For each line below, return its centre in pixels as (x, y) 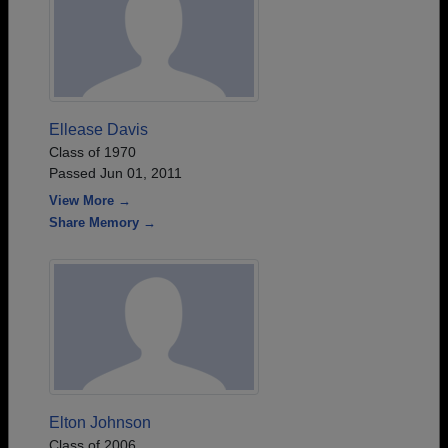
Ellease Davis (98, 129)
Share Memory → (102, 222)
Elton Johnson (100, 422)
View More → (90, 200)
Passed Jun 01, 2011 (115, 172)
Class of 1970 (92, 151)
